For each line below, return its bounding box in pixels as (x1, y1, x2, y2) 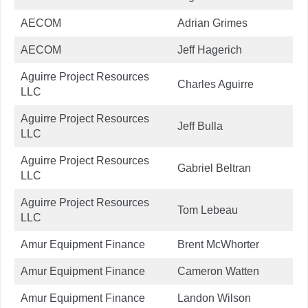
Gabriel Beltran (177, 162, 251, 174)
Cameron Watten (177, 265, 259, 277)
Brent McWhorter (177, 238, 259, 250)
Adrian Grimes (177, 16, 247, 29)
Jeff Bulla (177, 120, 223, 132)
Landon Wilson (177, 291, 251, 304)
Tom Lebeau (177, 203, 238, 216)
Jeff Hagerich (177, 43, 242, 56)
